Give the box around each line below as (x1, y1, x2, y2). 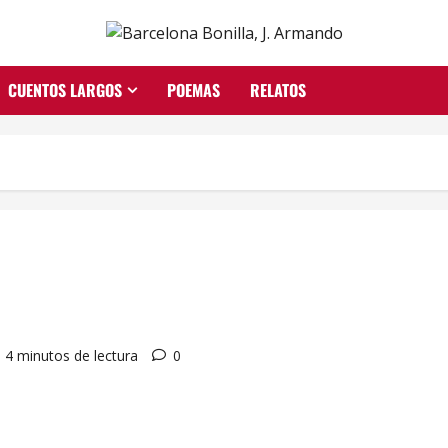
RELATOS (250, 78, 306, 103)
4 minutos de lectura (5, 346, 138, 366)
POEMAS (167, 78, 220, 103)
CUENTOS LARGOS (8, 78, 122, 103)
